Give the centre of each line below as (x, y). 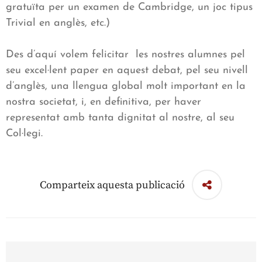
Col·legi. (24, 134)
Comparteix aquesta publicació (112, 185)
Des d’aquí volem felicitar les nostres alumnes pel (125, 55)
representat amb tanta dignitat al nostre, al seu (120, 118)
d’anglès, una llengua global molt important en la (126, 87)
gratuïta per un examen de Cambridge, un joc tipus (129, 8)
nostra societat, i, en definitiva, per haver (104, 102)
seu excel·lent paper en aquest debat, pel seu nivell (127, 71)
